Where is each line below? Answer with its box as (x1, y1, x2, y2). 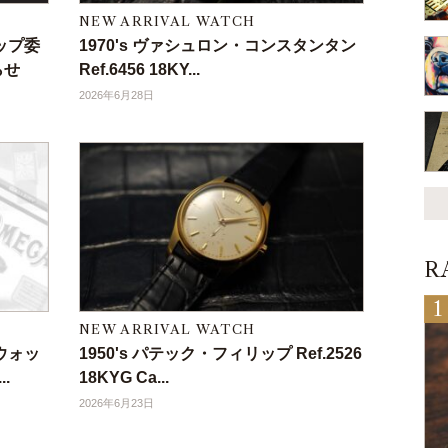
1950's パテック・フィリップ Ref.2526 (79, 345, 362, 363)
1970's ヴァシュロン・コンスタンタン (79, 37, 356, 55)
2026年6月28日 (79, 89, 154, 102)
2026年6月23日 (79, 397, 154, 410)
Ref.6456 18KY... (79, 61, 200, 79)
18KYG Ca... (79, 369, 169, 387)
